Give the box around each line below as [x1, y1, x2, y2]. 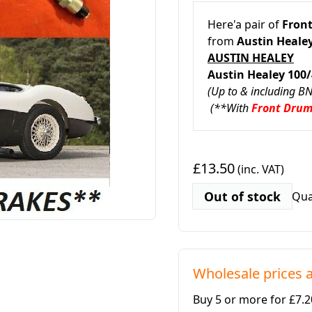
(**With [208, 100, 251, 116]
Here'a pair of [208, 17, 282, 32]
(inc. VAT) [235, 162, 284, 177]
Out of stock [204, 188, 281, 205]
